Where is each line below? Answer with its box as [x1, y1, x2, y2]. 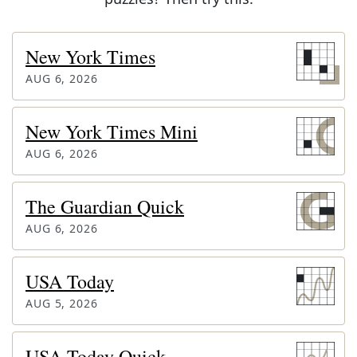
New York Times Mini [25, 119, 198, 144]
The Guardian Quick [25, 194, 184, 219]
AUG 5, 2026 [25, 296, 98, 311]
